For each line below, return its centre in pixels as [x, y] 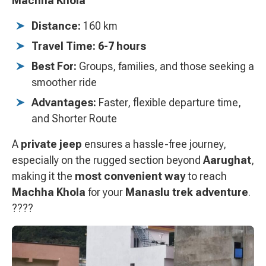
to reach [206, 176]
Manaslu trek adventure [187, 192]
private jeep [51, 144]
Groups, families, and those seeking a [165, 66]
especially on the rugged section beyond [107, 160]
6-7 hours [122, 46]
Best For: [54, 66]
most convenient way [130, 176]
